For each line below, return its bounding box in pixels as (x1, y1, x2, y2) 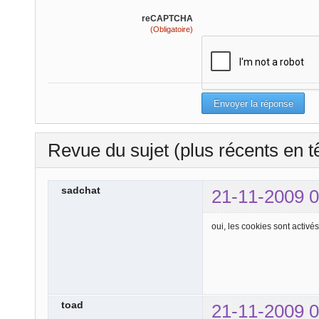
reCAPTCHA (142, 14, 193, 24)
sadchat (61, 184, 100, 196)
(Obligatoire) (150, 25, 193, 34)
